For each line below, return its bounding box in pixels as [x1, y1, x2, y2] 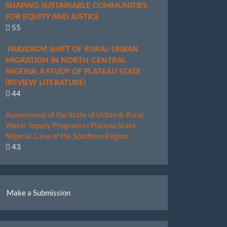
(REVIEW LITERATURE [6, 79, 84, 87]
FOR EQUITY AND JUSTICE [6, 13, 99, 21]
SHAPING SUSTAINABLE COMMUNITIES [6, 2, 147, 10]
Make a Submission [7, 188, 70, 197]
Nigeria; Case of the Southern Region [6, 131, 128, 140]
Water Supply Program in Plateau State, [6, 121, 137, 130]
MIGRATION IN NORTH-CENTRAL [6, 57, 126, 64]
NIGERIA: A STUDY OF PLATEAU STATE [6, 68, 141, 75]
